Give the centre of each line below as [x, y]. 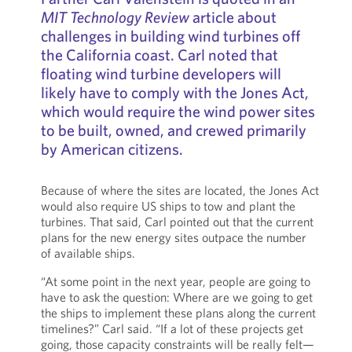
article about [233, 17]
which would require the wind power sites [178, 111]
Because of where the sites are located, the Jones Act [180, 190]
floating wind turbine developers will [161, 73]
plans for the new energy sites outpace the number [173, 237]
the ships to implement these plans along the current [178, 313]
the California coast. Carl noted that [159, 55]
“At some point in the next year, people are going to [175, 281]
